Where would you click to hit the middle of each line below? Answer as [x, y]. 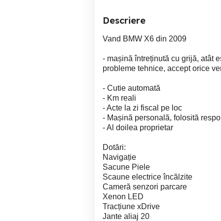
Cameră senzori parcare [145, 187]
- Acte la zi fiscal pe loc [142, 108]
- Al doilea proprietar [138, 128]
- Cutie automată [131, 88]
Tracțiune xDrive [131, 206]
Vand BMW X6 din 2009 [145, 39]
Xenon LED [123, 197]
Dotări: [114, 147]
